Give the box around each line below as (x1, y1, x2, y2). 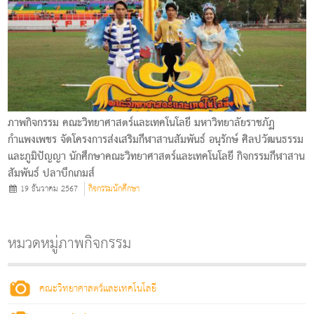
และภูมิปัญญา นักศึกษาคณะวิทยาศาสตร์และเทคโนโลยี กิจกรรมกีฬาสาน (8, 146, 306, 167)
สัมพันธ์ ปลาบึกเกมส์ (8, 163, 95, 184)
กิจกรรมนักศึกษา (88, 181, 140, 196)
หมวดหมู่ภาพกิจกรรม (8, 230, 132, 257)
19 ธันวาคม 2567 (18, 181, 78, 196)
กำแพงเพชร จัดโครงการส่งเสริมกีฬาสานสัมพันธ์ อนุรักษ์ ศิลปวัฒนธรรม (8, 130, 304, 150)
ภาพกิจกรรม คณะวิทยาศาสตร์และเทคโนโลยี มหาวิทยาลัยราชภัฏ (8, 113, 275, 133)
